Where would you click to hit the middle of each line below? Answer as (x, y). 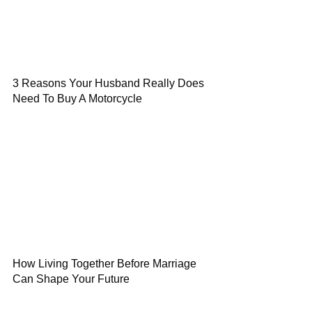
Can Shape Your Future (71, 279)
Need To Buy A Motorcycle (77, 99)
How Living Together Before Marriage (104, 264)
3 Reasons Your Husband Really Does (108, 83)
